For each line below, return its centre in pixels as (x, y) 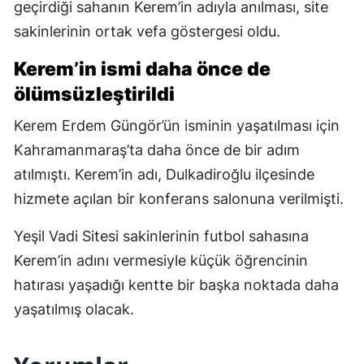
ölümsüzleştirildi (94, 95)
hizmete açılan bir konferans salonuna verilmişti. (179, 199)
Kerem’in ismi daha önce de (142, 69)
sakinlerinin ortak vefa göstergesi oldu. (147, 32)
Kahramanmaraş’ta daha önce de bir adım (157, 150)
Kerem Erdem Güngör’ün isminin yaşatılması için (177, 126)
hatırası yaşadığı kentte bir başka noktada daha (176, 285)
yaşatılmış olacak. (74, 310)
